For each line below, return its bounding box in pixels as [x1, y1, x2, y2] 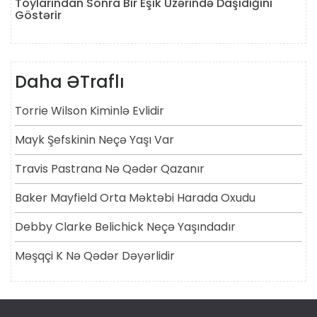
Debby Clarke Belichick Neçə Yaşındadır [15, 219, 236, 236]
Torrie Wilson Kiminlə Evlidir [15, 103, 164, 120]
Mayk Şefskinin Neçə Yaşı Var [15, 132, 174, 149]
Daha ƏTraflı [15, 70, 125, 94]
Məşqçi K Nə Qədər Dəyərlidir [15, 248, 175, 265]
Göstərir [15, 7, 62, 24]
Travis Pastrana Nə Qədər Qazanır [15, 161, 204, 178]
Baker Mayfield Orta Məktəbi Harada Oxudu [15, 190, 255, 207]
